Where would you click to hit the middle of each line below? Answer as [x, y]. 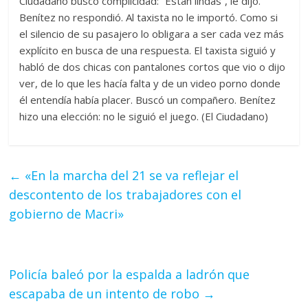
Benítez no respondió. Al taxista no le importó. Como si [149, 17]
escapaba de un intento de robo [106, 293]
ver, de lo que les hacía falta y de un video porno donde [150, 83]
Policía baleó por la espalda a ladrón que [130, 274]
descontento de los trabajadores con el [125, 194]
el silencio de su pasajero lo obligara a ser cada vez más [152, 33]
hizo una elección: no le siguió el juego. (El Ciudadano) [144, 116]
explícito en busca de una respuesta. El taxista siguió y [148, 50]
